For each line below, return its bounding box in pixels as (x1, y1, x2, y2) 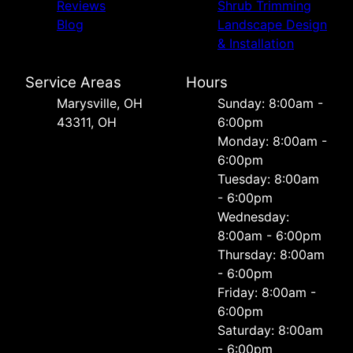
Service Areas (25, 73, 121, 92)
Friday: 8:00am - (217, 284, 316, 301)
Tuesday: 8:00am (217, 171, 319, 188)
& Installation (217, 35, 294, 52)
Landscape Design (217, 17, 327, 33)
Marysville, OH (57, 95, 143, 112)
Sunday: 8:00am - (217, 95, 323, 112)
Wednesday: (217, 209, 289, 225)
